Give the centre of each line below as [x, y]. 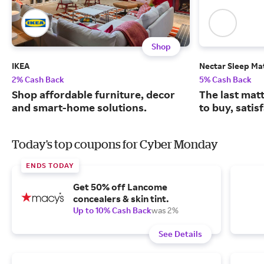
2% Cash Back [38, 80]
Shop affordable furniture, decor [93, 95]
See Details [180, 234]
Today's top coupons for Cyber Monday [115, 144]
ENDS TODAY [50, 166]
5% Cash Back [225, 80]
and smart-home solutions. [79, 108]
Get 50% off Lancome [120, 187]
